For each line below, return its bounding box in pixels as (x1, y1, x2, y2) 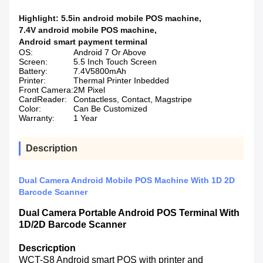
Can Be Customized (73, 104, 147, 114)
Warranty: (19, 113, 55, 123)
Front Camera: (19, 85, 73, 95)
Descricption (19, 243, 76, 254)
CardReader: (19, 95, 67, 104)
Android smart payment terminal (19, 37, 147, 47)
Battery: (19, 66, 48, 76)
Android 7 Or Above (73, 48, 146, 58)
